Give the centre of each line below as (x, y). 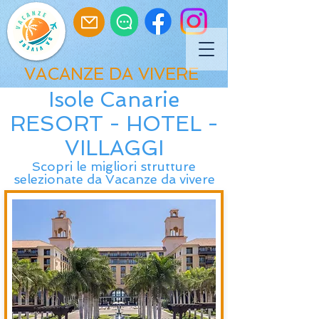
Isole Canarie (114, 100)
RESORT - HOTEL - (114, 124)
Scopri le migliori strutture (114, 166)
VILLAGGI (114, 148)
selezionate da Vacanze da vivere (114, 179)
